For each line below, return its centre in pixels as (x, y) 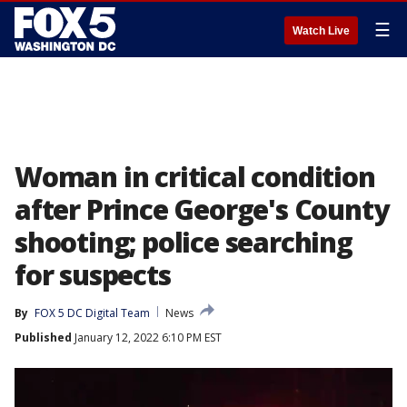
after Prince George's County (202, 209)
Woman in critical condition (195, 177)
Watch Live (321, 31)
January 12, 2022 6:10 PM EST (147, 338)
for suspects (93, 275)
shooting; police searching (184, 242)
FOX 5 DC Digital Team (92, 313)
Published (43, 338)
